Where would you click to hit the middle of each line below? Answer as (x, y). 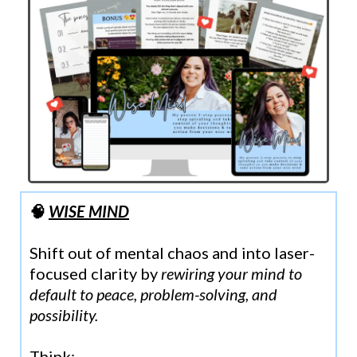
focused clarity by (95, 273)
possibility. (64, 314)
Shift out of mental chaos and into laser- (172, 252)
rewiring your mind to (231, 273)
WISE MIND (89, 211)
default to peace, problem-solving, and (153, 294)
